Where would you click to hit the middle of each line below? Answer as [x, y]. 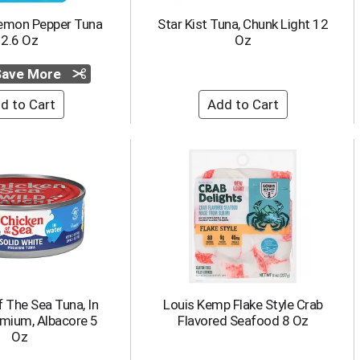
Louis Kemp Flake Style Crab [243, 305]
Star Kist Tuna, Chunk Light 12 [243, 24]
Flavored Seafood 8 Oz [243, 321]
